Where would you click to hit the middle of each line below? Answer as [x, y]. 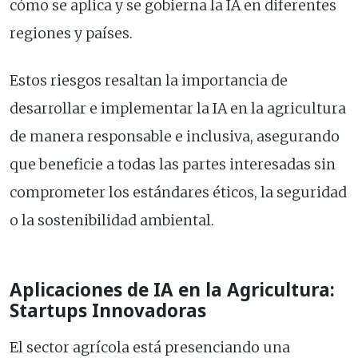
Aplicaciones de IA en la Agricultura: [172, 290]
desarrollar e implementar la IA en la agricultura [178, 109]
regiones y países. [71, 34]
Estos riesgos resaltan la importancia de [149, 81]
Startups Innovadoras [108, 311]
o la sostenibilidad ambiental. [112, 221]
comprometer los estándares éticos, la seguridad [178, 193]
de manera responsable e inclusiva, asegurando [175, 137]
